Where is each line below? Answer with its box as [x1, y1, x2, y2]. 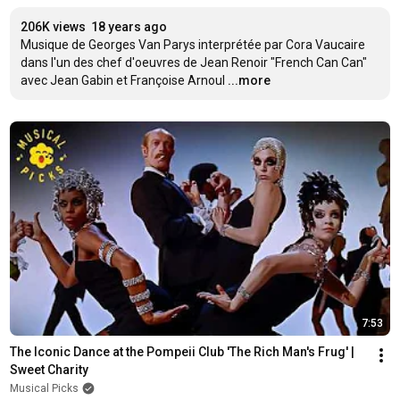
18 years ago [90, 20, 167, 34]
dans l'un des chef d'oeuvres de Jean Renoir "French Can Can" [20, 55, 367, 70]
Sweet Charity [9, 362, 88, 377]
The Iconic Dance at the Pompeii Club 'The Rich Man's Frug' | [9, 344, 354, 359]
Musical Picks [9, 381, 79, 395]
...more [227, 73, 271, 87]
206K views [20, 20, 86, 34]
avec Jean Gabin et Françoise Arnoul [20, 73, 225, 87]
